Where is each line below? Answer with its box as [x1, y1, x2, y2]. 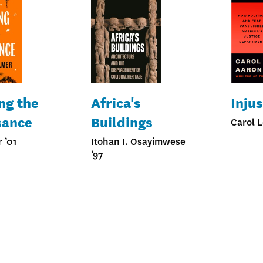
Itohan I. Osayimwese [90, 134, 186, 149]
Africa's [90, 92, 141, 113]
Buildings [90, 112, 153, 132]
